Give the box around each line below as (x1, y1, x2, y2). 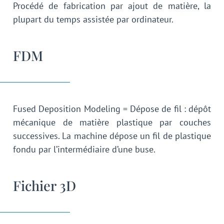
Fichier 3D (13, 176, 76, 195)
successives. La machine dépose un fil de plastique (13, 129, 211, 141)
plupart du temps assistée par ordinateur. (13, 13, 173, 25)
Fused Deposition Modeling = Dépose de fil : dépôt (13, 102, 211, 114)
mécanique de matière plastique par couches (13, 116, 211, 128)
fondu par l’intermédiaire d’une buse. (13, 143, 155, 155)
